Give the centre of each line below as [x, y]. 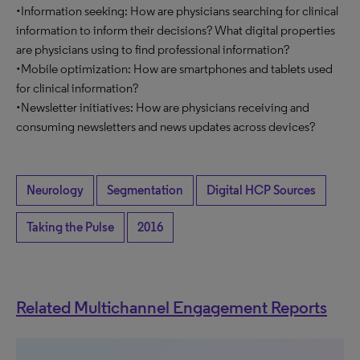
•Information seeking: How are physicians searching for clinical [177, 11]
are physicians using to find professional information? [153, 49]
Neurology [55, 190]
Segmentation [145, 190]
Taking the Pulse [70, 227]
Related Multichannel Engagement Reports [172, 307]
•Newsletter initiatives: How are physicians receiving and [163, 107]
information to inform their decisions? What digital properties [176, 30]
